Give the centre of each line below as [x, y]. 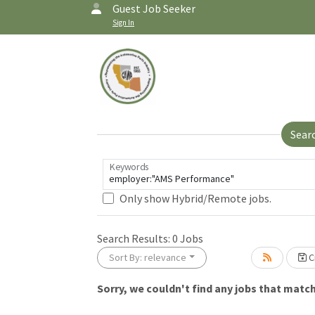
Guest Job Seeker [154, 8]
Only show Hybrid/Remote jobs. [195, 198]
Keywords [129, 167]
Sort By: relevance [148, 257]
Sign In [123, 22]
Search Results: [135, 238]
